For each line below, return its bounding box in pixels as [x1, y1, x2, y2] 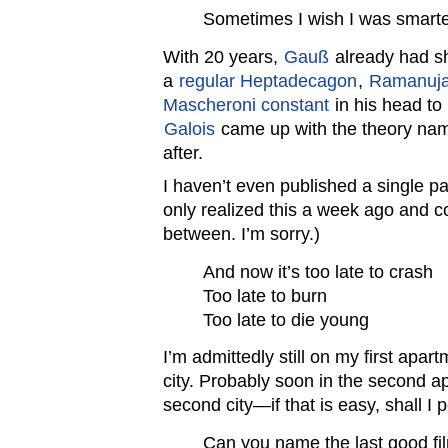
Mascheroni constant [163, 94, 330, 115]
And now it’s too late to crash [203, 261, 434, 282]
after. [163, 142, 204, 163]
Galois [164, 118, 216, 139]
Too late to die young [203, 309, 370, 330]
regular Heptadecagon [179, 70, 358, 91]
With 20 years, [163, 46, 284, 67]
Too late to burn [203, 285, 328, 306]
